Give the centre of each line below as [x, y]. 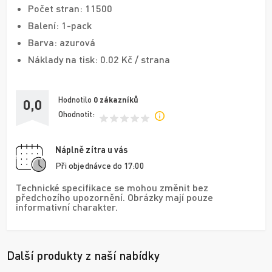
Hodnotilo [76, 100]
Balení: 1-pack [60, 25]
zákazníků [119, 100]
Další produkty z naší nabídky [83, 255]
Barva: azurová [62, 42]
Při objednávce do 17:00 [100, 165]
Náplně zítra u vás [92, 149]
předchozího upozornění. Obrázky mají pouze [114, 197]
